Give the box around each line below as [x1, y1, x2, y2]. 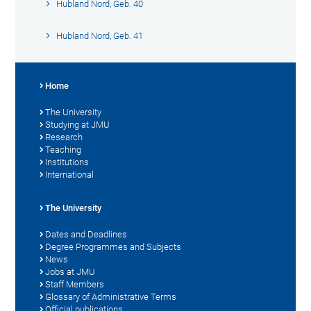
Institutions [45, 156, 90, 167]
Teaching [45, 144, 82, 155]
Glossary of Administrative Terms [45, 291, 177, 302]
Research [45, 131, 83, 142]
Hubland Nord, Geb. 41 [56, 30, 144, 41]
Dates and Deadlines [45, 228, 128, 239]
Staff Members [45, 278, 105, 289]
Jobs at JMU [45, 266, 96, 277]
